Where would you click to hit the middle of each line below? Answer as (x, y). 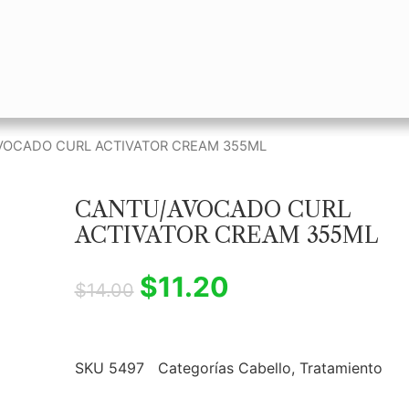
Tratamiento (341, 368)
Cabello (264, 368)
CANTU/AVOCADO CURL (212, 209)
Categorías (195, 368)
